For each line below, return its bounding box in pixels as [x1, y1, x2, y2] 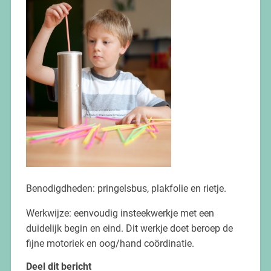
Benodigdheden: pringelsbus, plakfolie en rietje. [25, 182, 226, 194]
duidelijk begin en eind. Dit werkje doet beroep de [25, 222, 233, 234]
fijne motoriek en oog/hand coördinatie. [25, 237, 194, 249]
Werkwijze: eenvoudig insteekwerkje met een [25, 207, 214, 219]
